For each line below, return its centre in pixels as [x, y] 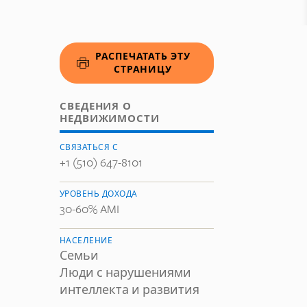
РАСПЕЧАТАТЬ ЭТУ [143, 57]
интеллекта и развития [130, 290]
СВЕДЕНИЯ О [96, 106]
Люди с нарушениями [125, 272]
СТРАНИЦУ [143, 70]
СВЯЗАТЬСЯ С [89, 147]
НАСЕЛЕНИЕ [86, 240]
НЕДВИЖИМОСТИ [110, 119]
